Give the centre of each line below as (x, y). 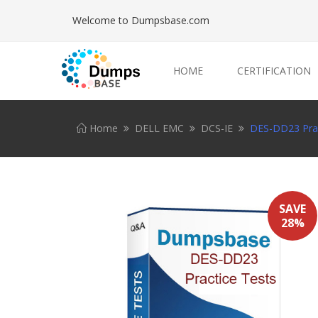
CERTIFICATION (274, 71)
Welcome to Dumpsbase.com (141, 20)
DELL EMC (159, 128)
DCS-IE (217, 128)
